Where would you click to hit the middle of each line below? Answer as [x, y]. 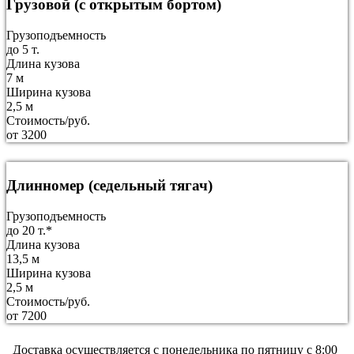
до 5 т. [23, 50]
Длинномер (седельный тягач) [109, 185]
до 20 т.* [29, 230]
